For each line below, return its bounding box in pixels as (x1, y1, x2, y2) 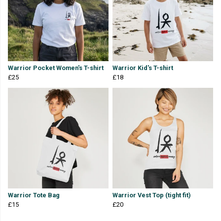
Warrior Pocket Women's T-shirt (8, 64, 104, 72)
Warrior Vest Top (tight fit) (112, 191, 191, 199)
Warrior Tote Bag (8, 191, 60, 199)
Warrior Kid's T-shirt (112, 64, 173, 72)
